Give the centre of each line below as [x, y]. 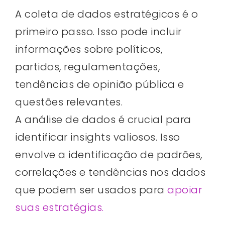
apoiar [185, 190]
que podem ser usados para [91, 190]
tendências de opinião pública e [100, 84]
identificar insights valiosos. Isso [98, 137]
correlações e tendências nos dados [110, 172]
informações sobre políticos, [89, 49]
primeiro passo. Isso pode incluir [98, 31]
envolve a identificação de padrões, [109, 154]
